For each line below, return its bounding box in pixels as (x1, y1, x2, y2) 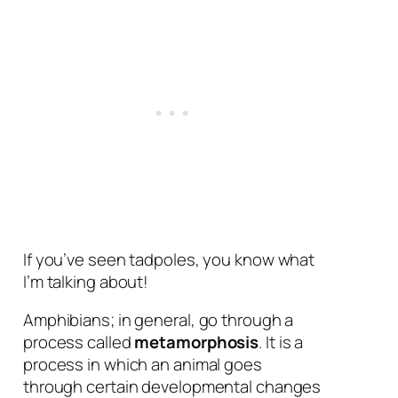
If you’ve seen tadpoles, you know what (22, 247, 315, 271)
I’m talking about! (22, 269, 149, 293)
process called (22, 330, 135, 354)
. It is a (259, 330, 304, 354)
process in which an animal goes (22, 353, 262, 377)
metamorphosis (134, 330, 259, 354)
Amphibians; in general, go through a (22, 308, 294, 332)
